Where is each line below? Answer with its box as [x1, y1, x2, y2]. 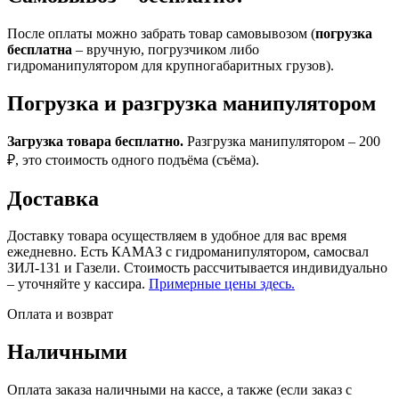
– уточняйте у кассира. [7, 276, 149, 292]
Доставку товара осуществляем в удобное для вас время [7, 228, 346, 244]
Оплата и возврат [7, 306, 113, 322]
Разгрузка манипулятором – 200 [183, 133, 380, 149]
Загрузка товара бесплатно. [7, 133, 183, 149]
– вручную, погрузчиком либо [72, 41, 259, 57]
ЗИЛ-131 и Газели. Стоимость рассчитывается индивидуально [7, 260, 387, 276]
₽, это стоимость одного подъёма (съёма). [7, 151, 259, 167]
